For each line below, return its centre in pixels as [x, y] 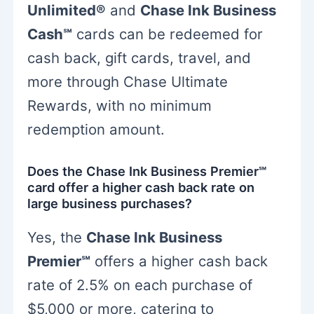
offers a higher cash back [179, 261]
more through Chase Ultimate [128, 82]
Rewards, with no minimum [120, 106]
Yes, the [57, 238]
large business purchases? [110, 203]
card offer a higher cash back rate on [141, 187]
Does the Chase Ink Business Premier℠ [147, 171]
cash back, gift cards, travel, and [139, 58]
